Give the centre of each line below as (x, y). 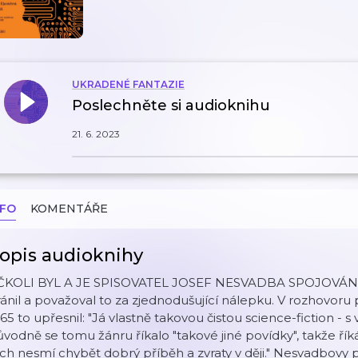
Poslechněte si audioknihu (171, 105)
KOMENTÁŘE (69, 209)
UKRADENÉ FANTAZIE (128, 84)
